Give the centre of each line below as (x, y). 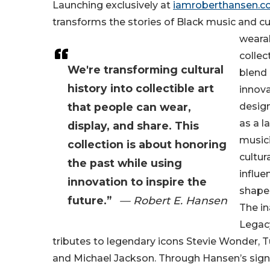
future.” (89, 201)
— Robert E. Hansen (173, 201)
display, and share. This (133, 126)
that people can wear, (129, 107)
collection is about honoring (147, 145)
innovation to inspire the (137, 182)
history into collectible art (141, 89)
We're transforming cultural (146, 70)
